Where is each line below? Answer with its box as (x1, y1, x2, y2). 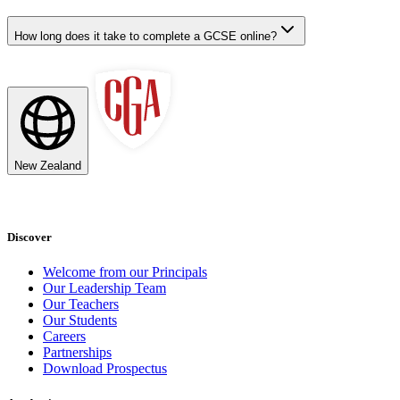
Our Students (43, 312, 117, 329)
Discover (7, 229, 52, 244)
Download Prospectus (43, 361, 167, 377)
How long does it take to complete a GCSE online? (14, 29, 277, 44)
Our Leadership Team (43, 280, 166, 296)
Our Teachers (43, 296, 119, 312)
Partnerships (43, 345, 112, 361)
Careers (43, 329, 86, 345)
